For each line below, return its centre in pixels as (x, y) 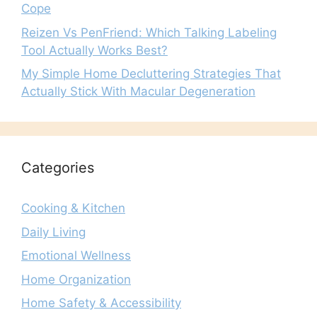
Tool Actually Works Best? (94, 50)
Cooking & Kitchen (73, 208)
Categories (58, 168)
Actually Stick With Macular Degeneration (138, 92)
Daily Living (53, 232)
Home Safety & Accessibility (101, 303)
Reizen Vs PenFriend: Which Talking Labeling (149, 32)
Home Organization (76, 279)
